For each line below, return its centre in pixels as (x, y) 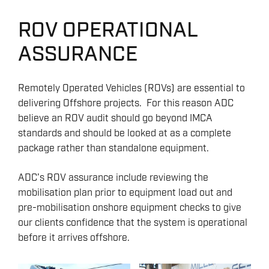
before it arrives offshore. (74, 238)
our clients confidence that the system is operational (133, 223)
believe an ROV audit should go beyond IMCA (115, 118)
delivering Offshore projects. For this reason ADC (126, 103)
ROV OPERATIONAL (108, 30)
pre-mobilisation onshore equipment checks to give (130, 208)
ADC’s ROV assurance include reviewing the (113, 178)
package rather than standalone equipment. (113, 148)
